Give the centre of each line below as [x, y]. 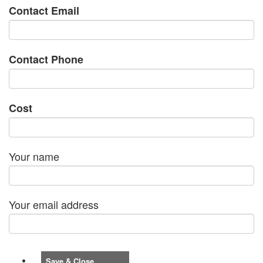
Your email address [54, 205]
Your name [34, 156]
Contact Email [44, 11]
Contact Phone [46, 60]
